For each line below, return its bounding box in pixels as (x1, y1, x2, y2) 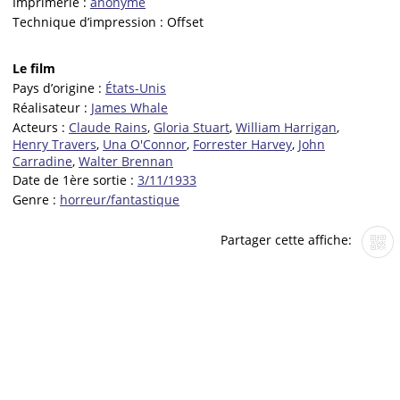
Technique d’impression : (12, 12, 167, 30)
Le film (12, 60, 55, 78)
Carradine (12, 152, 72, 170)
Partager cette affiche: (221, 230, 355, 248)
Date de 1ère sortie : (12, 171, 137, 189)
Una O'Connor (103, 135, 187, 153)
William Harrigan (236, 118, 337, 136)
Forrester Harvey (193, 135, 292, 153)
